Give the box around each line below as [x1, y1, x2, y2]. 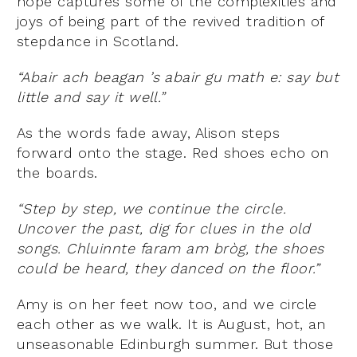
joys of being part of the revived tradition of [17, 13, 324, 30]
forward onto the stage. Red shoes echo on [17, 144, 329, 162]
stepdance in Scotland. [17, 33, 179, 50]
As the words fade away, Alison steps [17, 124, 280, 142]
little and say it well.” [17, 88, 166, 106]
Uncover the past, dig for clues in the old [17, 220, 311, 237]
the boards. [17, 164, 98, 182]
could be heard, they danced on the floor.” [17, 260, 320, 277]
